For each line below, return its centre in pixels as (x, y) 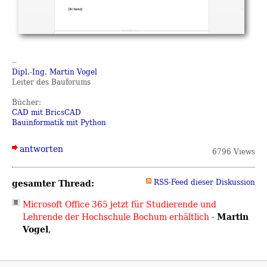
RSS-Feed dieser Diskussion (204, 182)
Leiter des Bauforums (51, 82)
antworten (41, 148)
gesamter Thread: (53, 183)
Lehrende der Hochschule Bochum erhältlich (116, 217)
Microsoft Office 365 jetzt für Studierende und (119, 204)
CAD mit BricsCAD (46, 112)
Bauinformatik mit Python (59, 122)
